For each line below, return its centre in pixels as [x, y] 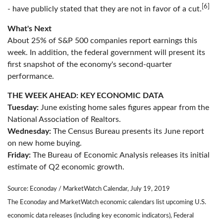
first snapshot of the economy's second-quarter [90, 64]
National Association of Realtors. [64, 119]
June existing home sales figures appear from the [124, 107]
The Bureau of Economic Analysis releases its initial [120, 155]
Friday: [19, 155]
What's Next [29, 28]
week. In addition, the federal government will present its [106, 52]
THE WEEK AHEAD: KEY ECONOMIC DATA [85, 95]
